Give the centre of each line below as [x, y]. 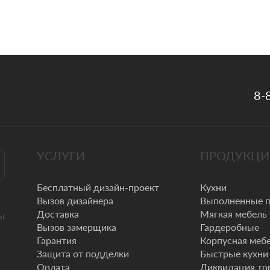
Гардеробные [230, 227]
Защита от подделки [83, 253]
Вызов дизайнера [75, 200]
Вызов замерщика [77, 227]
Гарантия [57, 240]
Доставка [58, 213]
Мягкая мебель [234, 213]
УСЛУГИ [61, 155]
